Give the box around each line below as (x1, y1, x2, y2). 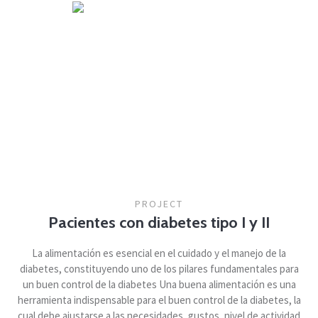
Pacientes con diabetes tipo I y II (48, 213, 270, 233)
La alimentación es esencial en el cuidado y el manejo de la (32, 246, 286, 261)
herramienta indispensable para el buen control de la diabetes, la (17, 293, 301, 307)
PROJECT (135, 197, 183, 211)
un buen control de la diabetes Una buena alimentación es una (22, 278, 296, 292)
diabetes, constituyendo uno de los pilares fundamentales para (19, 262, 299, 276)
